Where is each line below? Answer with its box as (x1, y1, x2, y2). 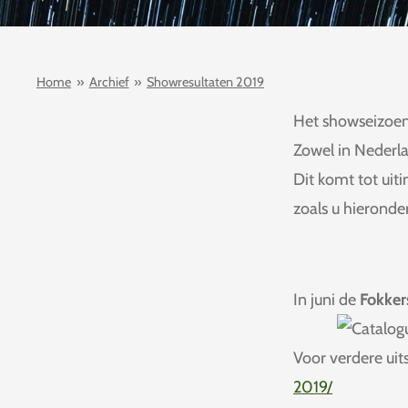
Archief (88, 74, 129, 90)
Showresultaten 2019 (147, 74, 264, 90)
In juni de (293, 290, 360, 311)
